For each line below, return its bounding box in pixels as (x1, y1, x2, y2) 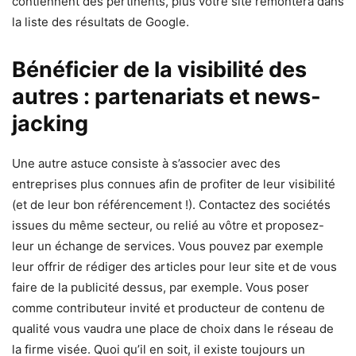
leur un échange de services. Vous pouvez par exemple (12, 238, 323, 253)
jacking (12, 110, 88, 137)
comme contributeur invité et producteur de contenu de (12, 300, 325, 315)
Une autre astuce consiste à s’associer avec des (12, 155, 281, 171)
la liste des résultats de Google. (12, 14, 189, 29)
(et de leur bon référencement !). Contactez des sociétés (12, 196, 331, 212)
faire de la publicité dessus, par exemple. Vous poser (12, 279, 309, 295)
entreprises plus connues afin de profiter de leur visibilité (12, 176, 335, 192)
